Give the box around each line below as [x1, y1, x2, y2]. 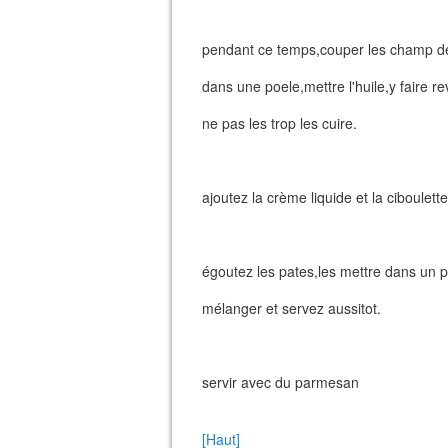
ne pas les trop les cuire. [202, 113, 357, 133]
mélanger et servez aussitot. [202, 298, 381, 318]
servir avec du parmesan [202, 372, 359, 392]
